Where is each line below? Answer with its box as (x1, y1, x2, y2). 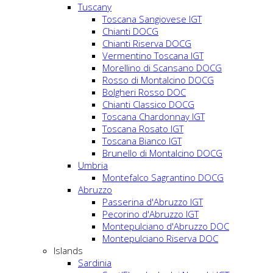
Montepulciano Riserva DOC (102, 232, 218, 244)
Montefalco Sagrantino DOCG (102, 171, 224, 183)
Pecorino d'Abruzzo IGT (102, 207, 199, 220)
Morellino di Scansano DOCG (102, 61, 222, 74)
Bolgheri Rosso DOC (102, 85, 186, 98)
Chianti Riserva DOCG (102, 37, 191, 49)
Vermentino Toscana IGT (102, 49, 204, 62)
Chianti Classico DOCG (102, 97, 194, 110)
